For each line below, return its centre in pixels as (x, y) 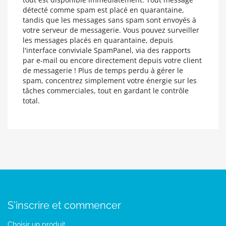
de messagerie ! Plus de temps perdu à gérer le (103, 70)
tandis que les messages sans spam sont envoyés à (109, 20)
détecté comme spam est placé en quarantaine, (103, 10)
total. (31, 101)
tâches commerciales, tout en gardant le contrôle (106, 91)
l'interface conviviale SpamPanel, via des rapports (107, 50)
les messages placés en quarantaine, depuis (98, 40)
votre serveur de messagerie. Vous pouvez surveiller (111, 30)
